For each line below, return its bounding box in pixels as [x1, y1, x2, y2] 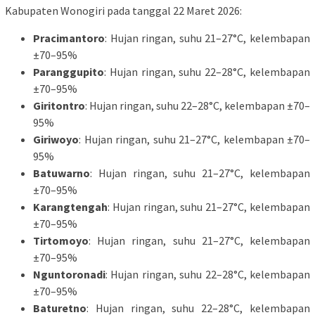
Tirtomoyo [33, 233, 89, 248]
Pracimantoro [33, 31, 105, 46]
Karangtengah [33, 200, 108, 214]
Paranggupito [33, 65, 104, 79]
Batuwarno [33, 166, 90, 181]
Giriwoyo [33, 132, 79, 147]
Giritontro [33, 98, 85, 113]
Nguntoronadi [33, 267, 105, 282]
